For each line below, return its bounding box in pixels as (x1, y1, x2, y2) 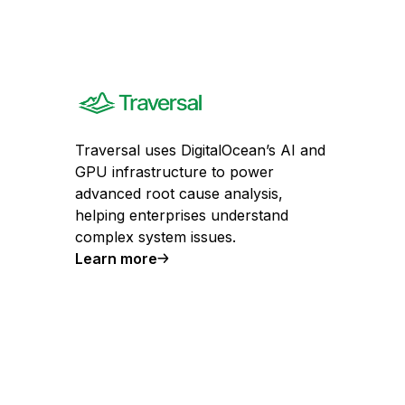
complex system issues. (74, 228, 236, 246)
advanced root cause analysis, (74, 184, 283, 202)
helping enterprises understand (74, 206, 288, 224)
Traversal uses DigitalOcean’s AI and (74, 141, 325, 159)
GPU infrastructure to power (74, 163, 274, 181)
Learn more (74, 250, 157, 268)
